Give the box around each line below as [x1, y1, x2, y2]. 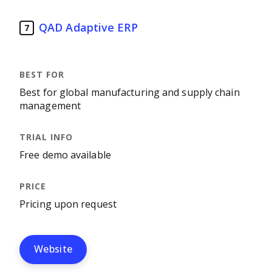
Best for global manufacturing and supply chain [19, 87, 240, 98]
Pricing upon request [19, 199, 117, 209]
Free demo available [19, 150, 111, 160]
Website [34, 244, 73, 254]
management [19, 101, 81, 111]
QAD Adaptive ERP [39, 21, 138, 34]
